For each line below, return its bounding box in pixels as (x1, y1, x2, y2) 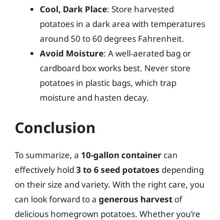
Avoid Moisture (40, 47, 104, 59)
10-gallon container (81, 149, 162, 161)
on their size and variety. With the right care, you (15, 179, 205, 190)
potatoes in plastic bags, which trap (40, 77, 176, 88)
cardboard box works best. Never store (40, 62, 191, 74)
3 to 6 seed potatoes (76, 164, 160, 175)
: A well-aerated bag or (104, 47, 191, 59)
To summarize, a (15, 149, 81, 161)
